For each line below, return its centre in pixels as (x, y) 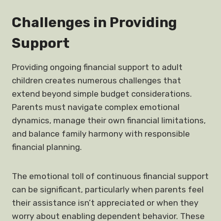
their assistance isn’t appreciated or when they (105, 203)
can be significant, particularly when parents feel (108, 189)
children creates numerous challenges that (96, 80)
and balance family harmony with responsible (101, 134)
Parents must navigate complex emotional (96, 107)
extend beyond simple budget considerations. (102, 94)
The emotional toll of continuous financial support (110, 176)
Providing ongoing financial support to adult (97, 67)
